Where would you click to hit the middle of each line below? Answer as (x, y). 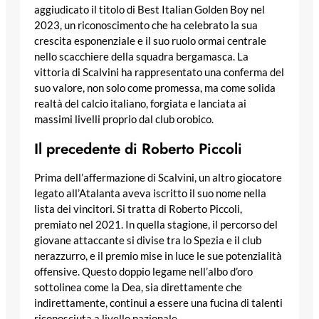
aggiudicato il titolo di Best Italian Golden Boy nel (150, 9)
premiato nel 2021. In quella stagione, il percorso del (156, 225)
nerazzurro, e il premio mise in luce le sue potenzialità (158, 256)
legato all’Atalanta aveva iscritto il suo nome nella (150, 194)
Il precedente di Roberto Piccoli (138, 148)
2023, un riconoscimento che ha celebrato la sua (146, 25)
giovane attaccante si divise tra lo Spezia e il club (148, 241)
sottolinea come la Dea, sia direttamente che (138, 288)
